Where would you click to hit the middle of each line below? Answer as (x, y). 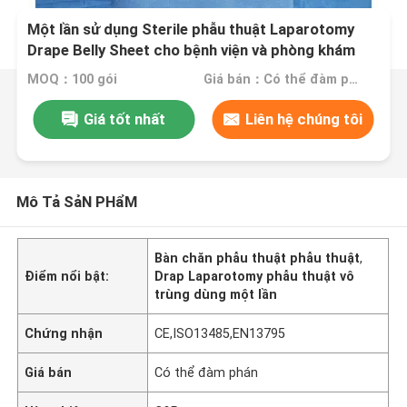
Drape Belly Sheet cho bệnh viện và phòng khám (192, 50)
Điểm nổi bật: (67, 276)
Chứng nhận (64, 333)
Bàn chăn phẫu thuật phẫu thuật (258, 258)
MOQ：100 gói (73, 79)
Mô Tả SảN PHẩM (76, 201)
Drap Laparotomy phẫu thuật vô (255, 276)
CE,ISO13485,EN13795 (220, 333)
